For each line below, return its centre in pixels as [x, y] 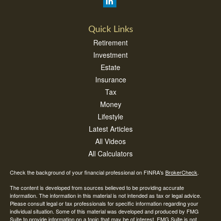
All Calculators [110, 153]
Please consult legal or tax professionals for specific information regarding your [104, 203]
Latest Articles [110, 129]
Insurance [110, 79]
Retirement [110, 42]
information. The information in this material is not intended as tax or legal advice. [106, 195]
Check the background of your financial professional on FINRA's [88, 172]
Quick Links [110, 30]
